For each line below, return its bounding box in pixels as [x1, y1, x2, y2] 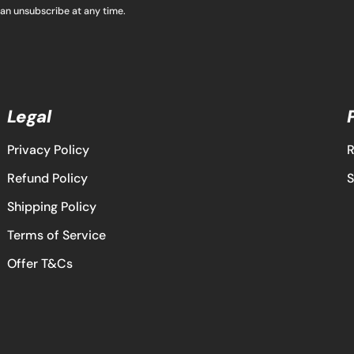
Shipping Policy [6, 198, 96, 215]
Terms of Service [6, 227, 106, 243]
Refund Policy [6, 170, 88, 186]
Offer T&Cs [6, 255, 73, 272]
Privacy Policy [6, 141, 89, 158]
